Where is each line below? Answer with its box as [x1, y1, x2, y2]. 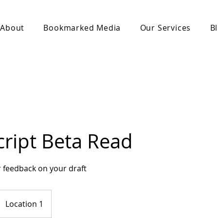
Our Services [140, 22, 191, 33]
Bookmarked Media [43, 22, 121, 33]
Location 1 [5, 199, 43, 209]
